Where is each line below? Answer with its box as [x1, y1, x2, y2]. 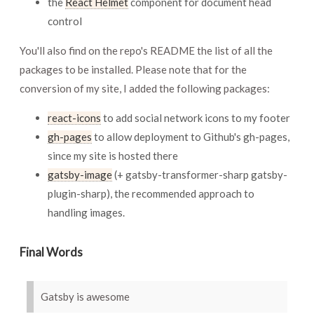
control [48, 15, 82, 28]
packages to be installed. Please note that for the [20, 63, 247, 76]
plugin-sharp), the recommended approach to [48, 187, 254, 200]
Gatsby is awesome [41, 290, 130, 303]
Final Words [20, 244, 83, 259]
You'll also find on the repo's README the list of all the [20, 44, 273, 57]
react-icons [48, 111, 101, 125]
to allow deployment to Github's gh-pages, [92, 130, 289, 144]
